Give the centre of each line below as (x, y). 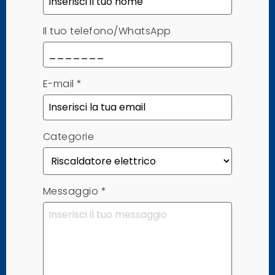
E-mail (58, 84)
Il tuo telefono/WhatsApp (107, 31)
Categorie (68, 137)
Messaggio (71, 192)
